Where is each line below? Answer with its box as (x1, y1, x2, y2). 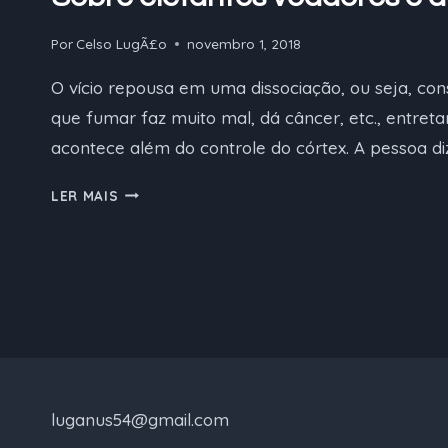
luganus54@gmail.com (51, 409, 229, 430)
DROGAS (117, 277, 180, 295)
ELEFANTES (117, 205, 200, 223)
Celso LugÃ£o (76, 34, 168, 52)
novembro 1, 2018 (187, 34, 302, 52)
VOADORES (117, 229, 199, 247)
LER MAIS (51, 186, 119, 204)
